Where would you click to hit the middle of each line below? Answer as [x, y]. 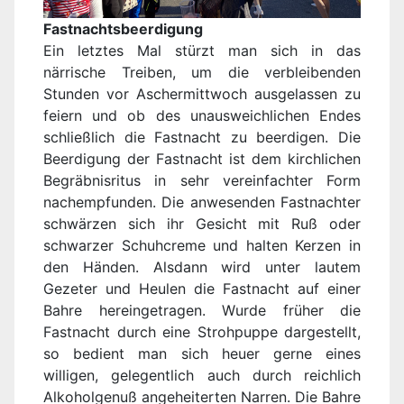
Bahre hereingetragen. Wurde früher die [202, 311]
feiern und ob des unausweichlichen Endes [202, 116]
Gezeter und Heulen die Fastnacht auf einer [202, 289]
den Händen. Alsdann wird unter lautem [202, 267]
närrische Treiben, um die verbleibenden [202, 73]
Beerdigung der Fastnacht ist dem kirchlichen [202, 159]
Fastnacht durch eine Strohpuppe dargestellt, [202, 332]
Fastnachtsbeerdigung [123, 29]
